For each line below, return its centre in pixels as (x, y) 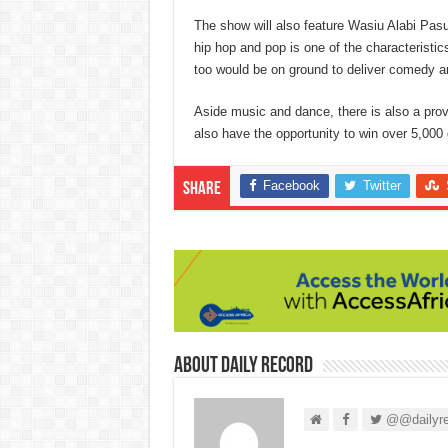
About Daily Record (243, 366)
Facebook (291, 186)
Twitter (381, 186)
